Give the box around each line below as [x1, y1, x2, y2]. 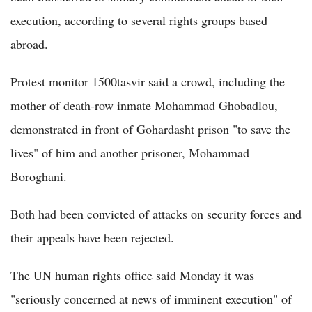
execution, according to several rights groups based [10, 11, 267, 29]
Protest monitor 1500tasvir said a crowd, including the [10, 72, 285, 90]
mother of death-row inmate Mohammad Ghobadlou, [10, 96, 278, 114]
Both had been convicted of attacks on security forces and [10, 205, 302, 222]
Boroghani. [10, 167, 67, 185]
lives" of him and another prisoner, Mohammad [10, 143, 249, 161]
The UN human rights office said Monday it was [10, 266, 254, 283]
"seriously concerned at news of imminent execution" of [10, 290, 292, 307]
